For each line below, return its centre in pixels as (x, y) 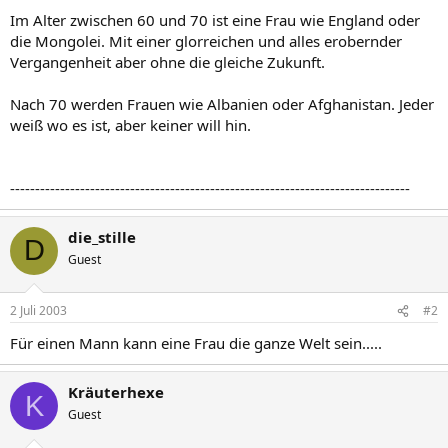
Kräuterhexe (116, 392)
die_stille (102, 236)
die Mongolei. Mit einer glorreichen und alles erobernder (206, 40)
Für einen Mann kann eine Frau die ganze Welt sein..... (196, 343)
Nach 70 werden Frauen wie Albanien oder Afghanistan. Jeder (222, 103)
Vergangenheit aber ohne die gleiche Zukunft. (167, 61)
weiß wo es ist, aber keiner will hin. (130, 124)
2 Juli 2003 (38, 310)
